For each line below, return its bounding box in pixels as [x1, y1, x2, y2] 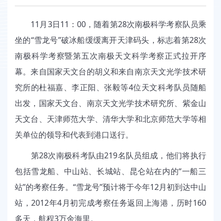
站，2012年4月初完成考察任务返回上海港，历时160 [15, 197, 206, 209]
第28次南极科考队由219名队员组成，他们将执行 [15, 150, 206, 161]
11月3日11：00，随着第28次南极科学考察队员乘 [15, 19, 206, 30]
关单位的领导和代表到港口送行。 [15, 129, 133, 141]
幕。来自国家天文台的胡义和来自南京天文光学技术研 [15, 66, 206, 77]
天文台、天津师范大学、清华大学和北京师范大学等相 [15, 113, 206, 125]
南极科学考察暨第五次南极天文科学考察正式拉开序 [15, 50, 206, 62]
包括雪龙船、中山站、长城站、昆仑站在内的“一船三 [15, 166, 206, 177]
